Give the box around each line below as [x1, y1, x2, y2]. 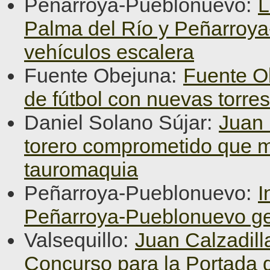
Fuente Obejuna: [24, 64, 182, 87]
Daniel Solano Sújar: [24, 111, 218, 134]
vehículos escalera [24, 40, 194, 63]
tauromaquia [24, 158, 138, 181]
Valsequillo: [24, 228, 134, 251]
